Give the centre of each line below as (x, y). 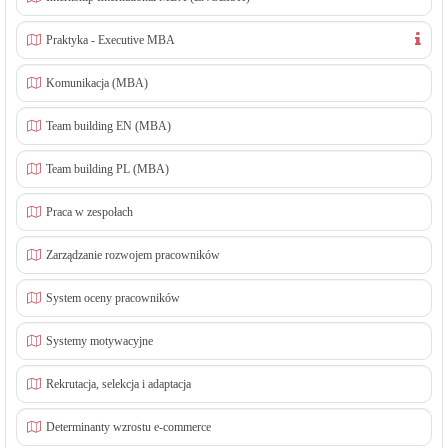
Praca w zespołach (89, 212)
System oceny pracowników (113, 298)
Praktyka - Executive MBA (110, 40)
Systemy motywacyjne (99, 341)
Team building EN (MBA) (108, 126)
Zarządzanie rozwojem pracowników (133, 255)
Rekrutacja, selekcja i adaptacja (118, 384)
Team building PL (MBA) (107, 169)
